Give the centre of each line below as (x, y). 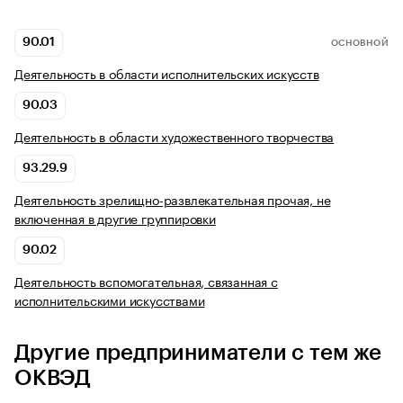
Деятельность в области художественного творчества (175, 136)
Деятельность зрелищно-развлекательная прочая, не (173, 199)
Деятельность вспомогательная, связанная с (146, 281)
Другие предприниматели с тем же (198, 353)
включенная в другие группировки (115, 218)
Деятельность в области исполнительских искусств (167, 73)
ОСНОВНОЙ (359, 43)
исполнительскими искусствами (110, 300)
